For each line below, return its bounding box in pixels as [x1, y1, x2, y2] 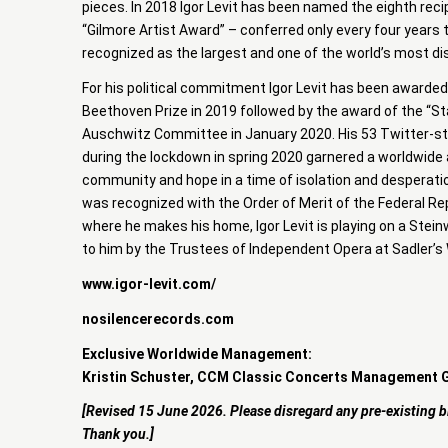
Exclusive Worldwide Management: [82, 345, 312, 362]
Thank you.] [82, 426, 154, 443]
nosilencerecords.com [82, 310, 234, 327]
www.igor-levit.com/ [82, 275, 216, 292]
